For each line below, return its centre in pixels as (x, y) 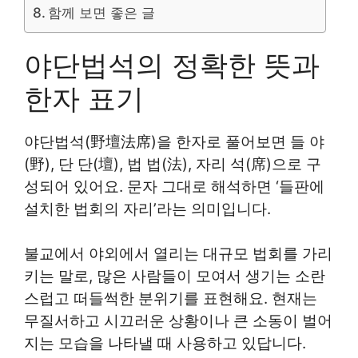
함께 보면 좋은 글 (102, 12)
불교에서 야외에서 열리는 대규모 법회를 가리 (178, 254)
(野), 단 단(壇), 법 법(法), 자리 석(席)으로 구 (173, 164)
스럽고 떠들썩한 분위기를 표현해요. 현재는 (171, 298)
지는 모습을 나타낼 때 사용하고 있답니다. (165, 343)
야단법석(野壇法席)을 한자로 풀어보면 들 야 (174, 141)
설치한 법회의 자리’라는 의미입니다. (147, 209)
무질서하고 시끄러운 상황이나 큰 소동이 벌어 (178, 321)
